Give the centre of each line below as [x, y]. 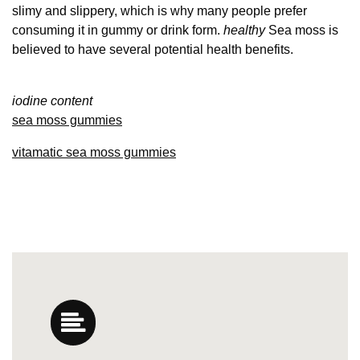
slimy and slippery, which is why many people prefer [160, 11]
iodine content [52, 101]
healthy [244, 31]
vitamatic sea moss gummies [94, 153]
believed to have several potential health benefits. [153, 50]
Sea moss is [302, 31]
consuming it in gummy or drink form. [118, 31]
